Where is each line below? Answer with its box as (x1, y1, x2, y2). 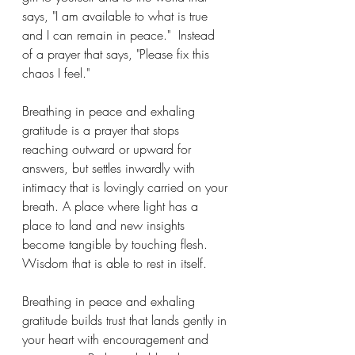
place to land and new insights (22, 216, 189, 234)
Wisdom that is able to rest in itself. (22, 254, 207, 272)
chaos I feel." (22, 64, 97, 82)
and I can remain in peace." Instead (22, 26, 219, 44)
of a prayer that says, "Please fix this (22, 45, 213, 63)
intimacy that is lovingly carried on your (22, 178, 231, 196)
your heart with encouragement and (22, 330, 212, 348)
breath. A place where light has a (22, 197, 202, 215)
